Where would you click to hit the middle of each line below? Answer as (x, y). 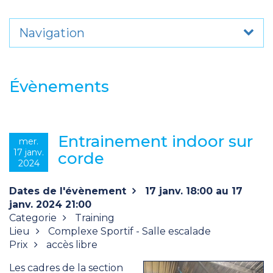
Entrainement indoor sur (155, 141)
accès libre (71, 245)
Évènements (59, 87)
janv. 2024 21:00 (50, 204)
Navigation (52, 33)
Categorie (33, 218)
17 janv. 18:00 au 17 (192, 191)
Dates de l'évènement (68, 191)
